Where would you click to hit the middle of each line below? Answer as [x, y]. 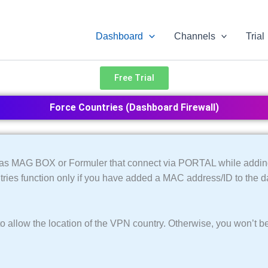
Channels [194, 36]
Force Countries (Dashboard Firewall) [134, 107]
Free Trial [134, 78]
